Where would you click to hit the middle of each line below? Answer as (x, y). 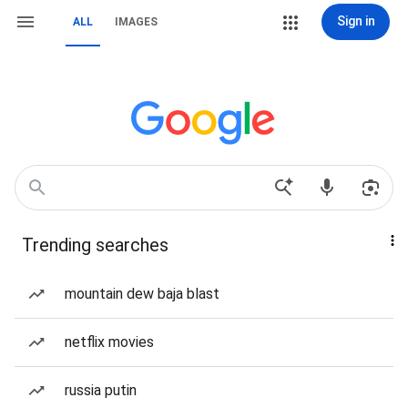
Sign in (356, 21)
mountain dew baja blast (142, 294)
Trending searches (95, 245)
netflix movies (109, 342)
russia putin (101, 390)
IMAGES (136, 22)
